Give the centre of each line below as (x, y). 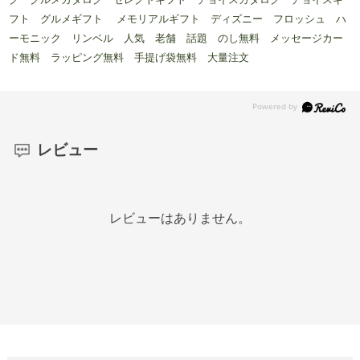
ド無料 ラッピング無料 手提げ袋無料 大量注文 (135, 58)
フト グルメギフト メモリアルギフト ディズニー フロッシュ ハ (178, 19)
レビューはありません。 (180, 219)
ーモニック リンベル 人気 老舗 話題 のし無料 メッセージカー (176, 39)
